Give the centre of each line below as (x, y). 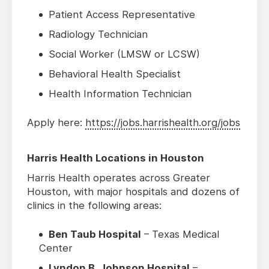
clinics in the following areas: (94, 206)
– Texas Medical (180, 234)
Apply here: (56, 123)
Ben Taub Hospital (95, 234)
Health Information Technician (120, 94)
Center (56, 248)
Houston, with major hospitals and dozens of (133, 192)
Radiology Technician (98, 35)
